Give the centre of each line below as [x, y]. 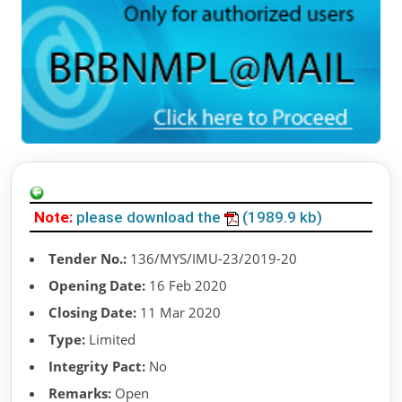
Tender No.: [87, 259]
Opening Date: [97, 286]
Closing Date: [92, 313]
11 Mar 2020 [179, 313]
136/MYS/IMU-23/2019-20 [212, 259]
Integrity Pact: [97, 367]
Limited [110, 340]
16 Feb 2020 [186, 286]
